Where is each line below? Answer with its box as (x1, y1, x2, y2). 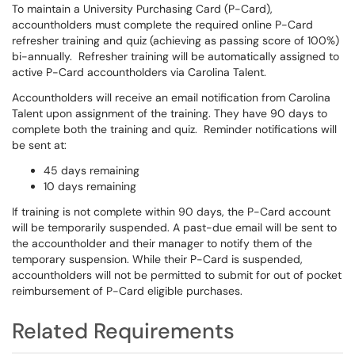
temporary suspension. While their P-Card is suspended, (12, 252, 303, 266)
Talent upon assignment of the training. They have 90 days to (12, 106, 327, 120)
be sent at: (12, 138, 67, 152)
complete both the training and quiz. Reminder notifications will (12, 122, 337, 136)
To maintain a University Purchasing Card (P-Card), (12, 2, 273, 16)
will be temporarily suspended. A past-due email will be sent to (12, 220, 337, 235)
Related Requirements (12, 317, 235, 345)
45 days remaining (44, 163, 139, 177)
